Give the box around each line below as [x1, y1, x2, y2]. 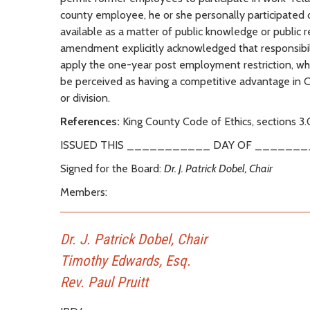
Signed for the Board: [60, 162, 164, 176]
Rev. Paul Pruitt [60, 274, 148, 291]
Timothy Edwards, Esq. [60, 253, 191, 270]
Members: [60, 185, 107, 199]
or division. [60, 91, 110, 105]
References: [60, 115, 120, 129]
